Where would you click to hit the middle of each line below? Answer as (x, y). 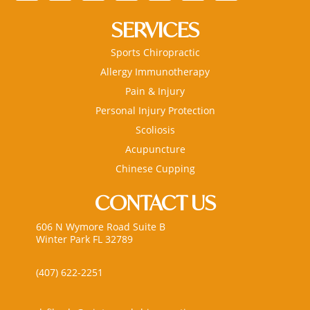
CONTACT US (155, 203)
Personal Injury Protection (155, 111)
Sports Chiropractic (155, 53)
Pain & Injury (155, 91)
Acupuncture (155, 149)
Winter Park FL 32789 (84, 239)
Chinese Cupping (155, 169)
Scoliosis (155, 130)
